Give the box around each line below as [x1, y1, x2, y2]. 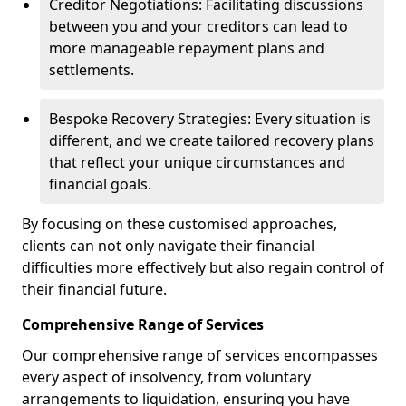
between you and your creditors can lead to [49, 15, 348, 36]
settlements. [49, 59, 134, 80]
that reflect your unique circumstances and [49, 151, 345, 172]
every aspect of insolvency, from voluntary [22, 366, 311, 387]
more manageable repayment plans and [49, 37, 324, 58]
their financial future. [22, 278, 167, 299]
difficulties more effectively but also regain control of [22, 256, 384, 277]
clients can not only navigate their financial [22, 235, 314, 256]
